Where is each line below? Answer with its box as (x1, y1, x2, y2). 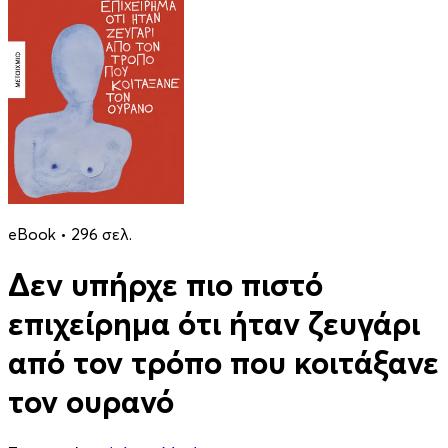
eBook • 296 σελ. (8, 224, 132, 244)
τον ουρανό (8, 382, 174, 422)
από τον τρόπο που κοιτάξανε (8, 343, 439, 383)
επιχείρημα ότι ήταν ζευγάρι (8, 304, 420, 344)
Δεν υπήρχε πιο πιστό (8, 265, 323, 305)
